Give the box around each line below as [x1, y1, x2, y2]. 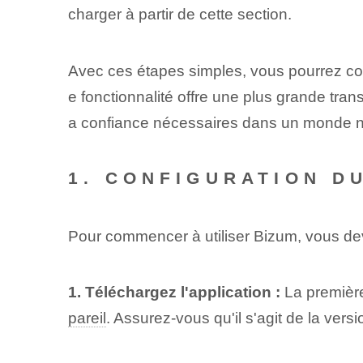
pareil [67, 310, 106, 327]
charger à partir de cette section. [67, 6, 292, 23]
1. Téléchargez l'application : [67, 284, 280, 301]
